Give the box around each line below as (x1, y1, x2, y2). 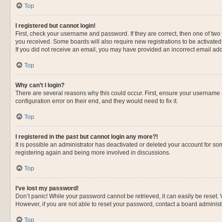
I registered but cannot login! (15, 22, 96, 29)
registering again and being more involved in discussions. (15, 149, 170, 156)
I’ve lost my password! (15, 185, 79, 192)
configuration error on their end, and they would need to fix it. (15, 98, 178, 105)
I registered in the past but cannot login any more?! (15, 133, 158, 140)
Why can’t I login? (15, 82, 64, 89)
